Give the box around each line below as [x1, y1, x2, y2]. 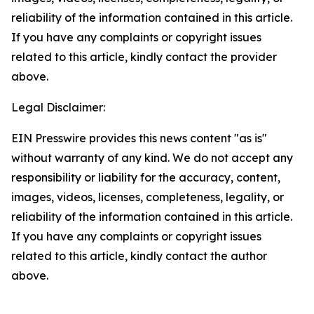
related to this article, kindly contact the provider [11, 50, 277, 64]
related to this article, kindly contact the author [11, 249, 267, 263]
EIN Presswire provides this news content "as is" [11, 131, 267, 145]
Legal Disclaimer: [11, 100, 105, 114]
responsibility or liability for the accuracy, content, [11, 170, 280, 184]
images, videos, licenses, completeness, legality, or [11, 190, 284, 204]
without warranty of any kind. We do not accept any [11, 151, 293, 165]
